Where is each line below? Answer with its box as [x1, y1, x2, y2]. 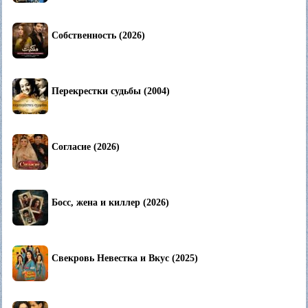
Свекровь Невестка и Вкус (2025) [52, 253, 198, 264]
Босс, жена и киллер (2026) [52, 197, 169, 208]
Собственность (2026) [52, 30, 145, 41]
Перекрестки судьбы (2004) [52, 86, 170, 97]
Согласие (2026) [52, 142, 120, 153]
